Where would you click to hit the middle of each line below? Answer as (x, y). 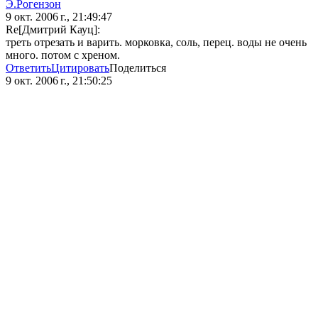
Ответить (28, 68)
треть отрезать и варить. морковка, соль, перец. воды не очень (156, 43)
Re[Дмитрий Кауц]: (53, 30)
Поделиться (138, 68)
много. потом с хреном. (63, 55)
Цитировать (80, 68)
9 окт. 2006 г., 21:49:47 (59, 17)
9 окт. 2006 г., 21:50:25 (59, 81)
